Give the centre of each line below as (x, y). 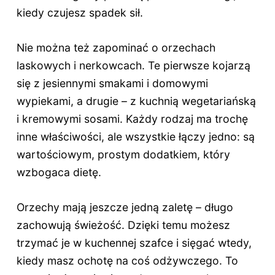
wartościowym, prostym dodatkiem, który (123, 154)
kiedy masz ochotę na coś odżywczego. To (127, 261)
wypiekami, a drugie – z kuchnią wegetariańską (136, 101)
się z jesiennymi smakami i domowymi (112, 83)
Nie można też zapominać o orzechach (116, 47)
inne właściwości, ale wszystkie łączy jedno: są (135, 136)
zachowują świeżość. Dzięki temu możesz (123, 225)
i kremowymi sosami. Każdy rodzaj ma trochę (132, 118)
